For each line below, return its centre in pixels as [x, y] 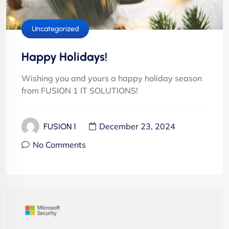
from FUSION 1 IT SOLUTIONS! [80, 90]
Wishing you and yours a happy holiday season [112, 78]
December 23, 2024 [137, 127]
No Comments [59, 144]
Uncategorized [55, 29]
